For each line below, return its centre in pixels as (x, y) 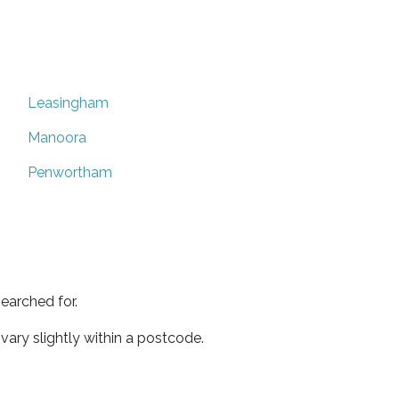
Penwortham (70, 172)
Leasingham (68, 102)
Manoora (57, 137)
